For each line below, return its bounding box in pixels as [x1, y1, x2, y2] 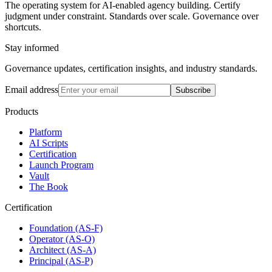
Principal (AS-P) [29, 256, 93, 267]
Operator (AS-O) [29, 234, 95, 245]
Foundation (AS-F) [29, 223, 103, 234]
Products [5, 106, 38, 117]
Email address [5, 84, 58, 95]
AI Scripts [29, 138, 68, 149]
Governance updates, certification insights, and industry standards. [5, 63, 257, 74]
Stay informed [5, 42, 59, 53]
